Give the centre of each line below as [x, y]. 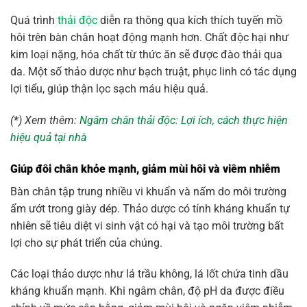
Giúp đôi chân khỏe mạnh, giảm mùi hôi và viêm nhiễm [145, 169]
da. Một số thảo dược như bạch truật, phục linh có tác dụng [153, 71]
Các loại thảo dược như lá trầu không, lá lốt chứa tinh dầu [149, 274]
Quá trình [34, 20]
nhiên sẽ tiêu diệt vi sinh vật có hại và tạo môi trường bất [147, 225]
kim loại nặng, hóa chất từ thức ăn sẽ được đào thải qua [146, 54]
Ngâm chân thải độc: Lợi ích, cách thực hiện [184, 120]
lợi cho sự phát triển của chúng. [86, 243]
